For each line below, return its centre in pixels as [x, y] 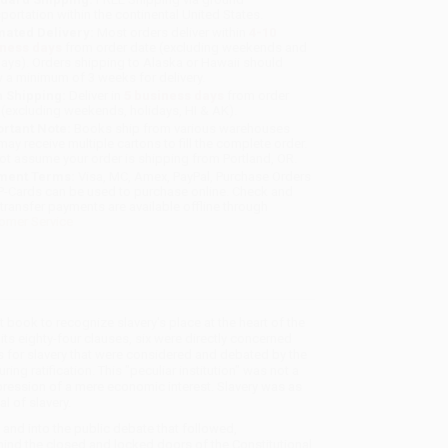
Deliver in [95, 96]
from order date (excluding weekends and [185, 48]
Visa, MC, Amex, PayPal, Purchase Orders [193, 177]
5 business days [174, 96]
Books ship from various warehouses [181, 129]
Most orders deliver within [172, 33]
